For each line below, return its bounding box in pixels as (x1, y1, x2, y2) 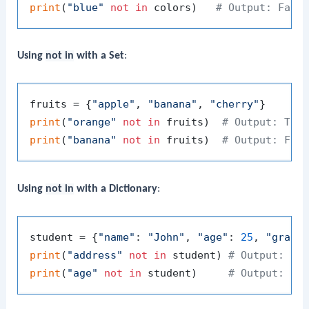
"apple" (92, 98, 136, 111)
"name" (98, 230, 136, 243)
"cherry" (210, 98, 260, 111)
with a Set (74, 50, 125, 62)
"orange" (67, 116, 117, 129)
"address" (67, 248, 123, 261)
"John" (148, 230, 186, 243)
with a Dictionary (74, 183, 158, 195)
